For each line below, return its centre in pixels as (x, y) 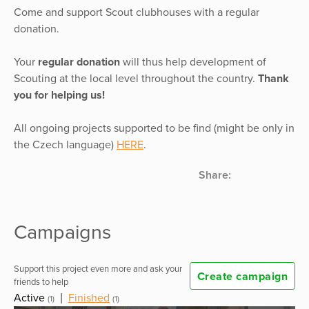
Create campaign (242, 277)
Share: (215, 175)
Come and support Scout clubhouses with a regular (137, 12)
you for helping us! (59, 95)
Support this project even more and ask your (98, 269)
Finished (89, 298)
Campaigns (62, 233)
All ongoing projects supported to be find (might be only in (154, 128)
